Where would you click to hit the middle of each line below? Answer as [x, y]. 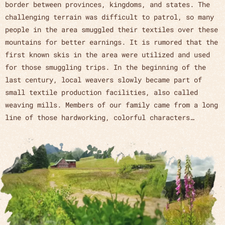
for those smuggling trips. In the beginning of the [105, 67]
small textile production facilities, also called [101, 92]
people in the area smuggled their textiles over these [111, 30]
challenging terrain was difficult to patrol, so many [109, 17]
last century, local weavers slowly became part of [103, 80]
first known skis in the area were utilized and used [107, 55]
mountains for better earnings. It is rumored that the [111, 42]
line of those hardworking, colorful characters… [99, 118]
